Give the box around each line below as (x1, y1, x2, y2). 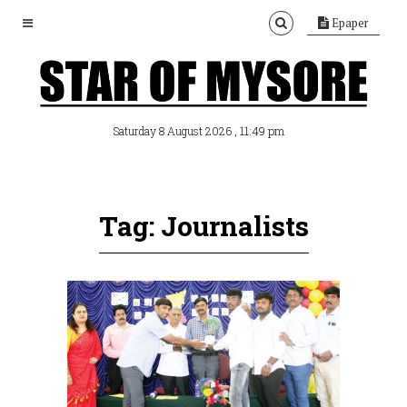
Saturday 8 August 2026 (114, 124, 234, 139)
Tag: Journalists (98, 208, 309, 243)
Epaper (329, 15, 369, 31)
